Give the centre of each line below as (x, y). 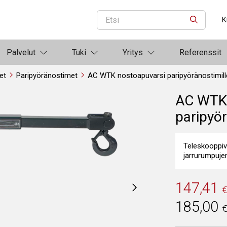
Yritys (133, 52)
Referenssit (200, 52)
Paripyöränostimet (47, 75)
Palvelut (21, 52)
